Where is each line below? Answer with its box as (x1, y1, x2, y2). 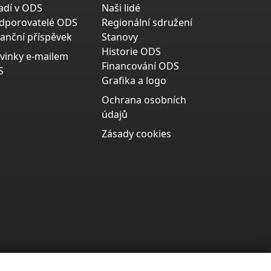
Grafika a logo (102, 74, 166, 88)
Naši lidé (102, 1, 140, 15)
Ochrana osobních (102, 93, 186, 107)
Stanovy (102, 30, 138, 44)
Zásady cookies (102, 127, 171, 141)
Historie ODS (102, 45, 161, 59)
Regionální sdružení (102, 16, 192, 30)
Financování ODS (102, 59, 179, 73)
